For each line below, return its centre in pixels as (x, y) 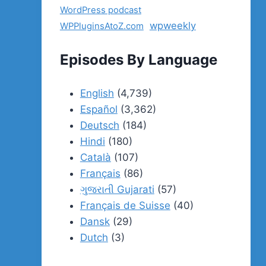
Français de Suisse (125, 206)
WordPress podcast (100, 10)
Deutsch (99, 126)
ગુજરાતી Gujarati (117, 190)
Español (99, 110)
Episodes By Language (138, 59)
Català (95, 158)
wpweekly (172, 26)
